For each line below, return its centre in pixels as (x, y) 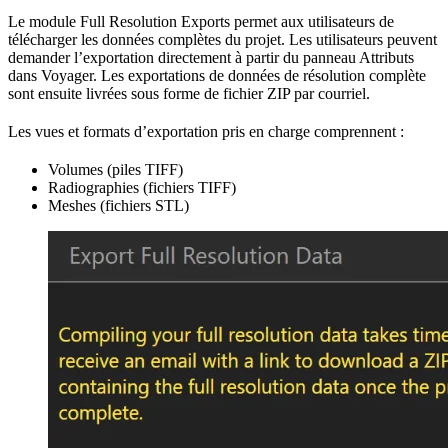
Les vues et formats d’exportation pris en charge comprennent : (206, 132)
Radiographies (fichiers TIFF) (142, 188)
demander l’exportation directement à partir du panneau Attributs (211, 58)
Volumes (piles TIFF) (115, 170)
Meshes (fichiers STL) (118, 206)
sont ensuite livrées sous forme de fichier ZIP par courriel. (189, 94)
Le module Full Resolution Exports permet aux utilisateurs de (201, 22)
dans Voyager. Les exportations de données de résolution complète (217, 76)
